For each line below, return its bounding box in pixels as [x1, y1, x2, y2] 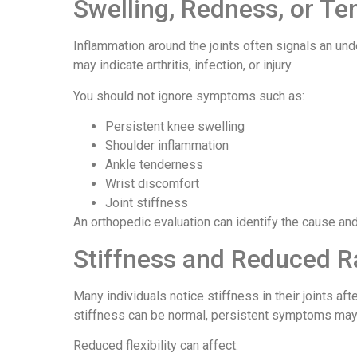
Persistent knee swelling [105, 119, 245, 135]
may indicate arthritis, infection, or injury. [73, 57, 293, 73]
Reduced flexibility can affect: [73, 337, 238, 353]
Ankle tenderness [105, 157, 203, 173]
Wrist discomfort [105, 176, 199, 192]
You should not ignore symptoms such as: [73, 88, 304, 104]
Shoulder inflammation [105, 138, 229, 154]
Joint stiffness [105, 195, 188, 211]
